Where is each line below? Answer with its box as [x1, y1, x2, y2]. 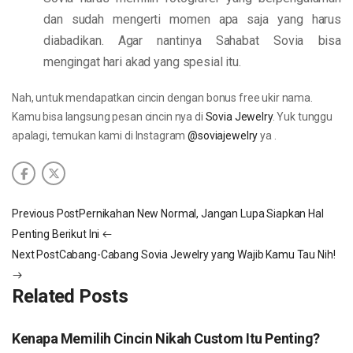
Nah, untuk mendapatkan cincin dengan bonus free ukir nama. [12, 91, 313, 104]
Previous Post [12, 207, 80, 220]
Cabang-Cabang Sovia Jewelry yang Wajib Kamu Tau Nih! [58, 248, 336, 261]
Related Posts [12, 285, 128, 307]
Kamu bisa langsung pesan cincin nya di [12, 110, 206, 123]
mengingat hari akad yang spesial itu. [43, 54, 241, 69]
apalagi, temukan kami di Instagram [12, 129, 188, 142]
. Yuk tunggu [272, 110, 333, 123]
